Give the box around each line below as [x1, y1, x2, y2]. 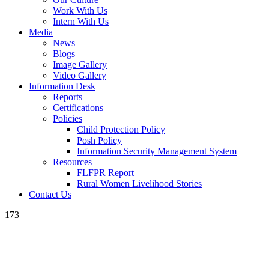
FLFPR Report [77, 168, 134, 178]
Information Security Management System [77, 146, 237, 156]
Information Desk [29, 81, 95, 91]
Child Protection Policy [77, 124, 165, 134]
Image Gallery [53, 59, 107, 70]
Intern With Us [53, 16, 109, 26]
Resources [53, 157, 92, 167]
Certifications [53, 103, 103, 113]
